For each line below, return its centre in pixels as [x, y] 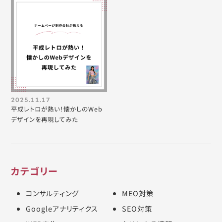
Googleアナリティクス [62, 209]
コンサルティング [53, 193]
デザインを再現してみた [45, 120]
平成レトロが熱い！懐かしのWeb [57, 109]
